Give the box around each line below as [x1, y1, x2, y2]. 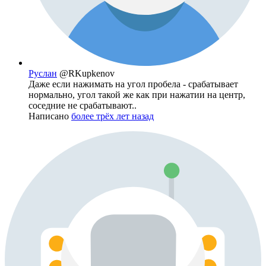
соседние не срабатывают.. [28, 100, 137, 111]
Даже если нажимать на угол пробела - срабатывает [28, 79, 238, 90]
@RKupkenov [59, 68, 115, 79]
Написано [28, 111, 71, 122]
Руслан [28, 68, 57, 79]
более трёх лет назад [71, 111, 154, 122]
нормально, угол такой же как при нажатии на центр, [28, 90, 245, 100]
